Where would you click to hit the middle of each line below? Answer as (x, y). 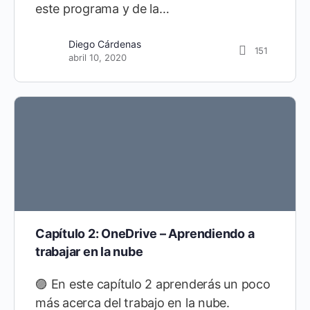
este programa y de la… (102, 9)
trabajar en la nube (89, 251)
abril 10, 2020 (98, 58)
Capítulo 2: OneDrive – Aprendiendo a (145, 233)
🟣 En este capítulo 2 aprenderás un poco (153, 284)
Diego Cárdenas (105, 44)
